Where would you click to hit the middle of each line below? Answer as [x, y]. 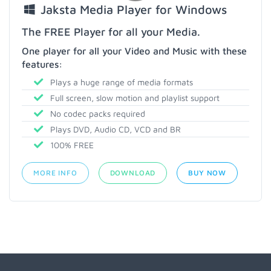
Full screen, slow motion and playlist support [134, 98]
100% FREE [71, 145]
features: [42, 64]
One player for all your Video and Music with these [134, 51]
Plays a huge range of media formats [120, 82]
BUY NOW [207, 173]
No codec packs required [96, 113]
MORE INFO [55, 173]
